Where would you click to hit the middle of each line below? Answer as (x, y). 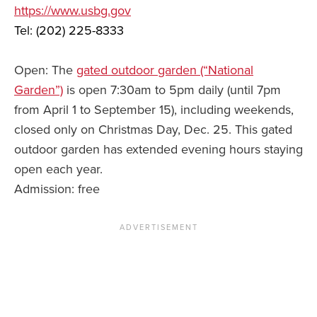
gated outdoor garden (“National (165, 70)
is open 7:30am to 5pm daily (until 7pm (172, 90)
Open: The (45, 70)
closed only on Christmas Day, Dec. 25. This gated (153, 130)
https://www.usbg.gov (73, 11)
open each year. (58, 169)
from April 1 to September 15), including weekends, (154, 110)
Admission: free (57, 189)
